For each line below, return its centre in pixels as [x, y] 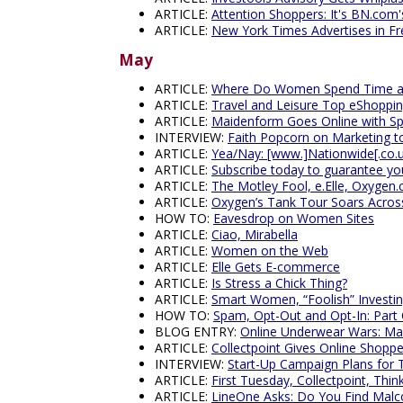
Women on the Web [270, 251]
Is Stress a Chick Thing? [279, 283]
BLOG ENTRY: [197, 332]
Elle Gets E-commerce [276, 267]
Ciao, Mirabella [255, 235]
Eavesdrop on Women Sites [294, 219]
